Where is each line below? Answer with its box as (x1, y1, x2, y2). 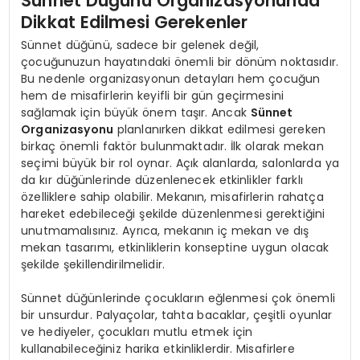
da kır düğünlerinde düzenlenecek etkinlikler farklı (21, 171, 303, 188)
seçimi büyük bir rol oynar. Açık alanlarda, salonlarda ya (21, 154, 339, 171)
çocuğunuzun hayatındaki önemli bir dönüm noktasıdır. (21, 53, 338, 70)
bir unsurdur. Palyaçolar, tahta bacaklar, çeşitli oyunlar (21, 306, 333, 323)
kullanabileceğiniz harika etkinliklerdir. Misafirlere (21, 340, 295, 357)
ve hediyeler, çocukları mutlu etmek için (21, 323, 253, 340)
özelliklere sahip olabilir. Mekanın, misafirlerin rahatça (21, 188, 324, 205)
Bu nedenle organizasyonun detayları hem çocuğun (21, 70, 321, 87)
